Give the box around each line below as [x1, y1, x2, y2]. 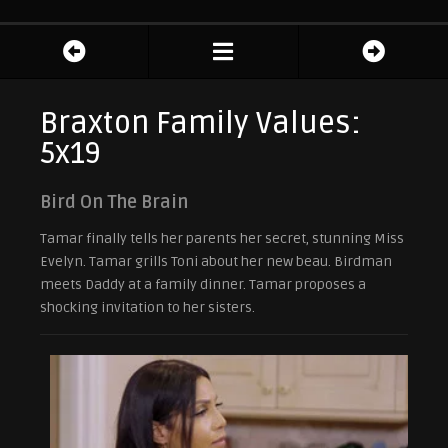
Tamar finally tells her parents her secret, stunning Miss [40, 230, 404, 248]
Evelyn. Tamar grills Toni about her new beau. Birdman [40, 253, 392, 271]
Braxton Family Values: [40, 105, 361, 143]
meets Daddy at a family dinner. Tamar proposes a [40, 276, 366, 294]
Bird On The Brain [40, 191, 188, 214]
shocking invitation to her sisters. [40, 299, 255, 317]
